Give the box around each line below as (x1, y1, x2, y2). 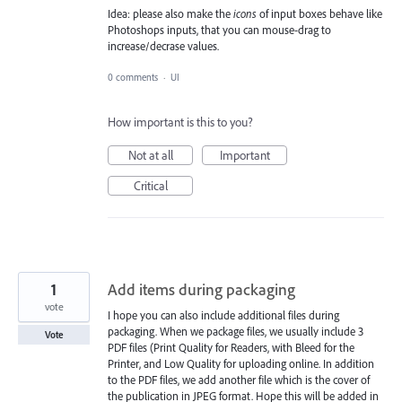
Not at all (127, 146, 173, 163)
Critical (133, 177, 168, 194)
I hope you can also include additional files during (108, 307, 339, 322)
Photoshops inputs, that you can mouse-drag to (108, 22, 331, 38)
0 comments (108, 70, 158, 83)
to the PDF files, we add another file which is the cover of (108, 371, 370, 387)
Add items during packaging (108, 278, 295, 300)
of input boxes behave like (257, 6, 382, 22)
